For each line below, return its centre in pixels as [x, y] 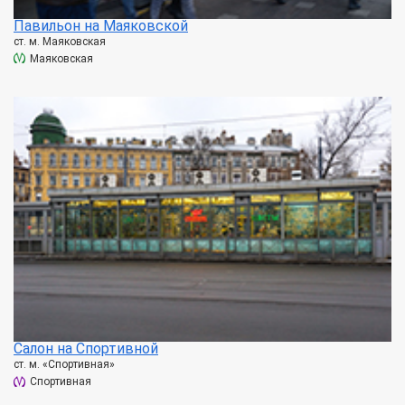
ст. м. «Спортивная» [64, 364]
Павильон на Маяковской [101, 25]
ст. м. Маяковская [60, 41]
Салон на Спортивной [86, 348]
